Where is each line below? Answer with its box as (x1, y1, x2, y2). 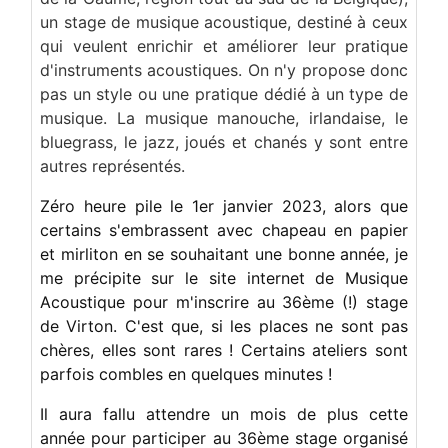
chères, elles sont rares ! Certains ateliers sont (40, 339, 408, 360)
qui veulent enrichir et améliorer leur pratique (40, 35, 408, 56)
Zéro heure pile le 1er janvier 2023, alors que (40, 195, 408, 216)
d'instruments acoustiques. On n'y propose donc (40, 59, 408, 80)
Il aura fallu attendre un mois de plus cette (40, 403, 408, 424)
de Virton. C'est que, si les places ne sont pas (40, 315, 408, 336)
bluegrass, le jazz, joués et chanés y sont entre (40, 131, 408, 152)
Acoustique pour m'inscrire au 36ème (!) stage (40, 291, 408, 312)
